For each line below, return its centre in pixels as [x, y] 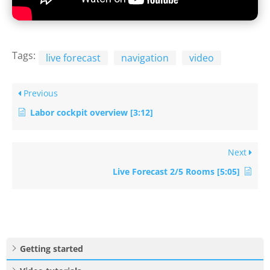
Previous [39, 93]
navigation [145, 58]
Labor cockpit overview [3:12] [92, 112]
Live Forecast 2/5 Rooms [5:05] [176, 171]
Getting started [52, 248]
